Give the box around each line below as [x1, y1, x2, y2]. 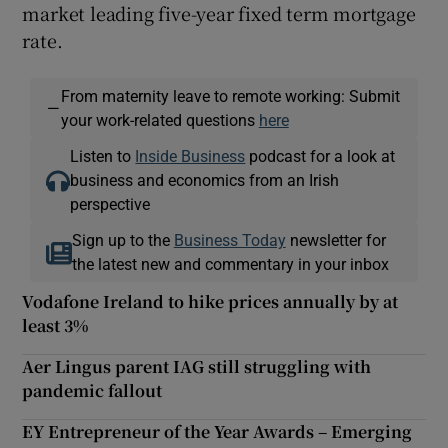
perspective [70, 195, 151, 212]
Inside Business [135, 147, 246, 164]
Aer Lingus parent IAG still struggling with [22, 354, 372, 378]
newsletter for [285, 231, 386, 248]
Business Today [173, 231, 286, 248]
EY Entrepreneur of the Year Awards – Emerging [22, 419, 413, 443]
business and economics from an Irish [70, 171, 340, 188]
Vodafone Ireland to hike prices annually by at [22, 289, 399, 313]
